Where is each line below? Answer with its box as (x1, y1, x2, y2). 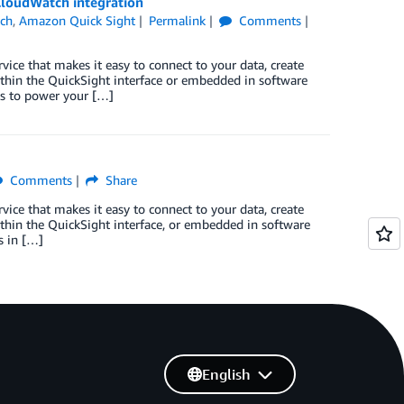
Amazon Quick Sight (19, 13, 136, 28)
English (201, 365, 251, 384)
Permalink (148, 13, 206, 28)
